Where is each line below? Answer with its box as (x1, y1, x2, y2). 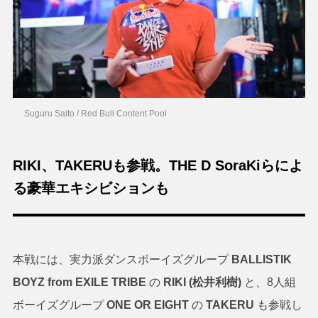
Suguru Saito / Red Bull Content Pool (24, 109, 168, 119)
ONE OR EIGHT (106, 299, 192, 312)
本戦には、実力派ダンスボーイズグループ (12, 253, 231, 266)
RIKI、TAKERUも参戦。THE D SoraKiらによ (12, 158, 303, 174)
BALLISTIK (231, 253, 292, 266)
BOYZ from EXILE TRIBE (12, 276, 149, 289)
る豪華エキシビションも (12, 180, 169, 197)
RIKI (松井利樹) (160, 276, 244, 289)
